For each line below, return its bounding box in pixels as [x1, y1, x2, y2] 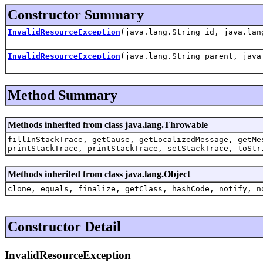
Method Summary [8, 87, 117, 103]
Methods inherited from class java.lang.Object [8, 168, 190, 179]
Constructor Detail [8, 218, 121, 234]
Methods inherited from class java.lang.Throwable [8, 119, 208, 130]
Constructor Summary [8, 6, 144, 22]
